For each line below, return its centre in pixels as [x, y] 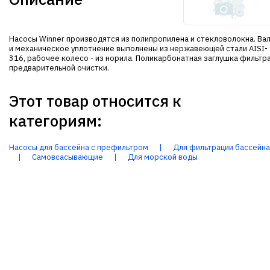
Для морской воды [163, 157]
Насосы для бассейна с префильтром [79, 147]
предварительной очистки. [59, 68]
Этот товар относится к [95, 101]
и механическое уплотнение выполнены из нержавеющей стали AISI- [138, 49]
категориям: [55, 121]
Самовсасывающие [67, 157]
